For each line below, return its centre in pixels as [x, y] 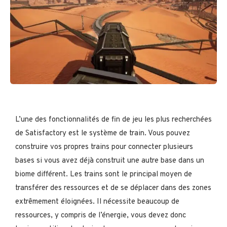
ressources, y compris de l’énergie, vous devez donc [101, 215]
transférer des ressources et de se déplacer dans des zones [113, 188]
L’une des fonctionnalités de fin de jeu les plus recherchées [113, 120]
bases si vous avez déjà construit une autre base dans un [110, 161]
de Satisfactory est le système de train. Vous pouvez [103, 133]
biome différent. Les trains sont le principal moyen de [104, 174]
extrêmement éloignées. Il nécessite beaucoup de [97, 202]
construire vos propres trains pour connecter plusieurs [104, 147]
